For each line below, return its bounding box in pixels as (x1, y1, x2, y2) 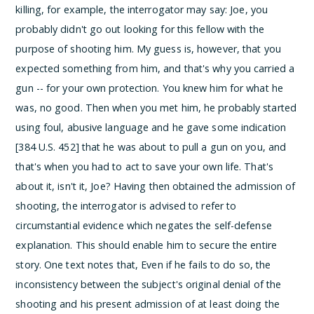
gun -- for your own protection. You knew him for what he (15, 81, 283, 95)
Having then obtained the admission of (113, 179, 296, 193)
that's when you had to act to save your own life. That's (15, 159, 273, 173)
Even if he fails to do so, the (141, 257, 271, 271)
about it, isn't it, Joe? (15, 179, 114, 193)
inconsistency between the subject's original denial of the (15, 277, 282, 291)
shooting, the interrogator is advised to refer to (15, 198, 237, 212)
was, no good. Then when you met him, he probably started (15, 100, 296, 114)
